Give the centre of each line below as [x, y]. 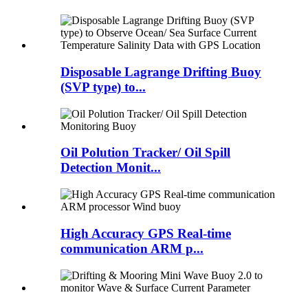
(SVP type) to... [103, 87]
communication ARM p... [132, 248]
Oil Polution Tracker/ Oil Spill [145, 153]
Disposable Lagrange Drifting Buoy [161, 72]
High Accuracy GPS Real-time [146, 233]
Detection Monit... [111, 168]
